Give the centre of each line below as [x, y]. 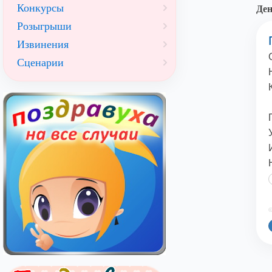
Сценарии [40, 63]
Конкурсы [40, 8]
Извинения [43, 44]
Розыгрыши [44, 26]
